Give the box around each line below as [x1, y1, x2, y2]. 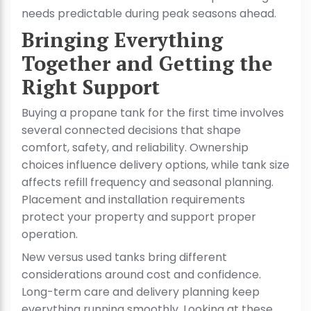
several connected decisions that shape [22, 122, 241, 139]
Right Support [22, 74, 160, 101]
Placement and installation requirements [22, 192, 245, 208]
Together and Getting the [22, 50, 273, 77]
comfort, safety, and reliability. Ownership [22, 140, 249, 156]
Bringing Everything [22, 26, 223, 53]
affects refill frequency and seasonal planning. [22, 174, 274, 191]
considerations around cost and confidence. [22, 267, 261, 283]
